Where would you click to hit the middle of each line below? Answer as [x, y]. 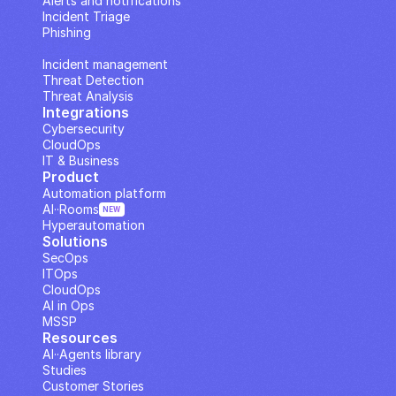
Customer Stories [93, 386]
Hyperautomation [94, 225]
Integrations [86, 112]
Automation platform [104, 193]
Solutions [75, 241]
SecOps [65, 258]
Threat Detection [93, 80]
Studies [65, 370]
